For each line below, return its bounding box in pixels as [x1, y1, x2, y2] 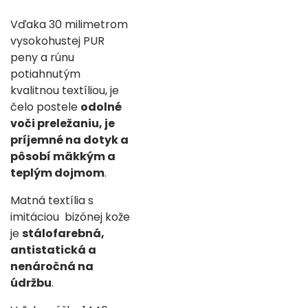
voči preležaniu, [10, 115, 102, 131]
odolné [80, 99, 122, 115]
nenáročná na [10, 258, 93, 274]
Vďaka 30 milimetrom [10, 16, 128, 32]
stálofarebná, [22, 225, 104, 241]
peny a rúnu [10, 49, 74, 65]
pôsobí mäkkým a [10, 148, 115, 164]
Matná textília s [10, 192, 96, 208]
